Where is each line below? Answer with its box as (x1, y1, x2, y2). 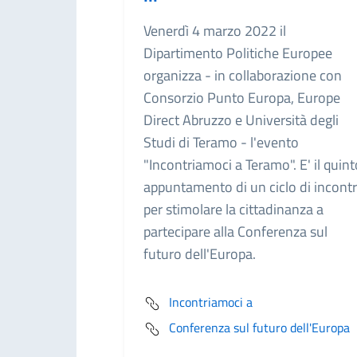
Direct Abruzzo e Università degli (143, 109, 339, 131)
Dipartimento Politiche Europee (143, 42, 332, 64)
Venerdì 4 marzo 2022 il (143, 20, 286, 41)
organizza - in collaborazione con (143, 65, 342, 86)
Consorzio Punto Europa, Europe (143, 87, 340, 108)
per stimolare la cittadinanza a (143, 198, 324, 220)
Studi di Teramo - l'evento (143, 131, 299, 153)
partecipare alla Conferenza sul (143, 221, 328, 242)
